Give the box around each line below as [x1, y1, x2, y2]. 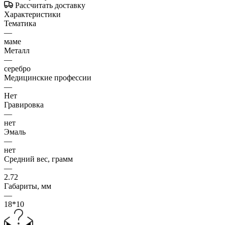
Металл [4, 46, 30, 55]
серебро [4, 64, 31, 73]
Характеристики [4, 10, 61, 19]
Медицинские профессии [4, 73, 91, 82]
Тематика [4, 19, 36, 28]
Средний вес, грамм [4, 154, 73, 163]
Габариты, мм [4, 181, 51, 190]
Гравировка [4, 100, 44, 109]
